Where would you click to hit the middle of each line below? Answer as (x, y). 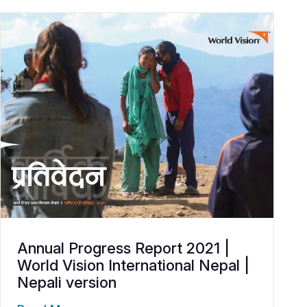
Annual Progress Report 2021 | (123, 248)
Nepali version (67, 282)
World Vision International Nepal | (133, 265)
